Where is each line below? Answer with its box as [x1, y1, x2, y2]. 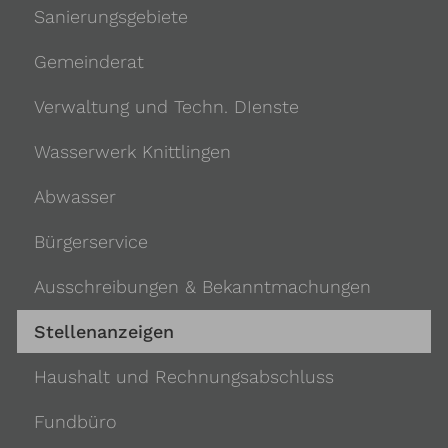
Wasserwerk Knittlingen [33, 141, 231, 163]
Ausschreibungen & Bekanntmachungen [33, 276, 371, 298]
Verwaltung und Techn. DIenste [33, 96, 299, 118]
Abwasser [33, 186, 116, 208]
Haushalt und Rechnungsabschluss [33, 365, 334, 387]
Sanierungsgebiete [33, 6, 188, 28]
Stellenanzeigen [33, 320, 174, 342]
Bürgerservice [33, 231, 148, 253]
